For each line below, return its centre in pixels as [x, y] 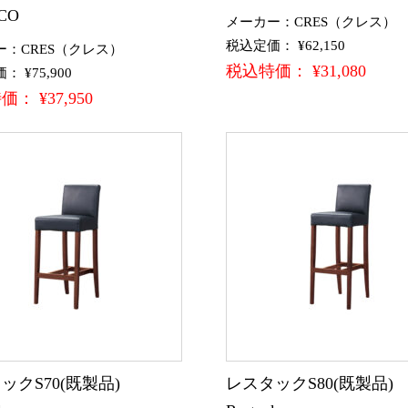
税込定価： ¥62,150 [286, 45]
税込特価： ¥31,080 [296, 71]
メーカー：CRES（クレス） [311, 21]
